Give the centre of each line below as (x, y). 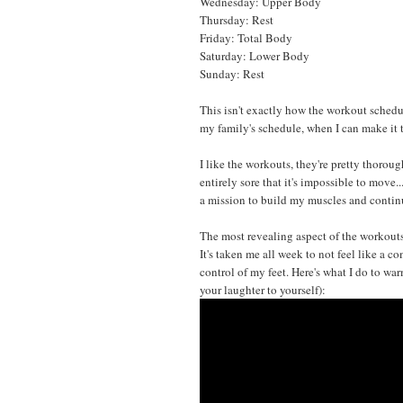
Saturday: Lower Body (255, 55)
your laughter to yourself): (263, 289)
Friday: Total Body (246, 37)
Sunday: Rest (232, 73)
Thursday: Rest (237, 19)
